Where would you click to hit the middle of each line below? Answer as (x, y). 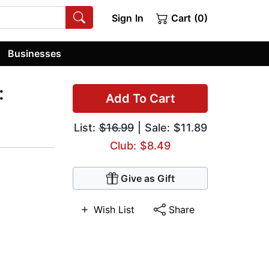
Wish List (114, 210)
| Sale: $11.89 (170, 128)
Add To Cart (140, 99)
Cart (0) (188, 18)
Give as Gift (147, 179)
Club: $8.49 (140, 146)
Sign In (127, 18)
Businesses (35, 53)
